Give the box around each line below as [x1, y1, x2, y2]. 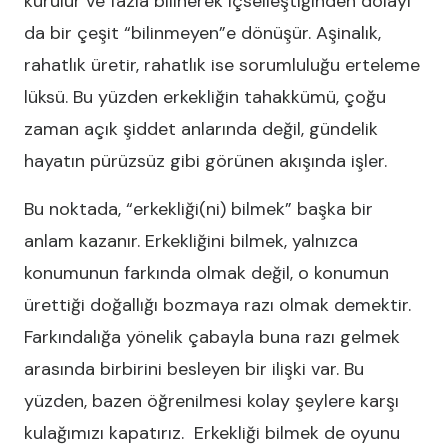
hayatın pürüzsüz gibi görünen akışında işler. [24, 149, 387, 173]
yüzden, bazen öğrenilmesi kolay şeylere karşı [24, 389, 399, 413]
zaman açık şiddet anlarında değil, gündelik [24, 117, 378, 141]
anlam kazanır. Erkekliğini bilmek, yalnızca [24, 229, 358, 253]
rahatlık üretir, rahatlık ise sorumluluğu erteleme [24, 53, 420, 77]
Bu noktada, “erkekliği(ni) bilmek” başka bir [24, 197, 373, 221]
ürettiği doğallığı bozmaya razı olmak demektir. [24, 293, 411, 317]
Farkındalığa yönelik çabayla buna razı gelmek [24, 325, 400, 349]
